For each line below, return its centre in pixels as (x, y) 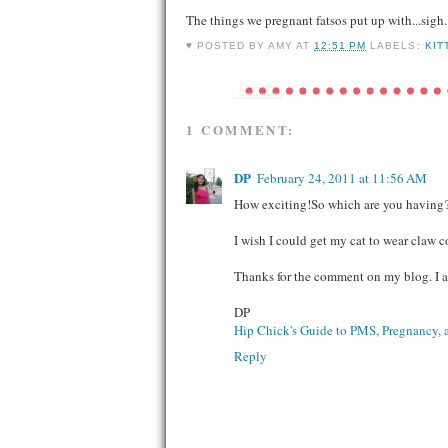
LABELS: (397, 46)
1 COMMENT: (240, 129)
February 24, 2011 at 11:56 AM (342, 177)
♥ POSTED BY (227, 46)
